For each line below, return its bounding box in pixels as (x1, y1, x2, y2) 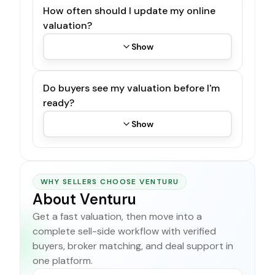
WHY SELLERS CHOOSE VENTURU (41, 176, 179, 187)
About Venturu (33, 189, 136, 209)
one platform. (33, 254, 93, 267)
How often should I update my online (43, 4, 215, 17)
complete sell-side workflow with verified (33, 224, 216, 238)
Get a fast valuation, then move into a (33, 209, 202, 223)
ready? (43, 96, 74, 109)
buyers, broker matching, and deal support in (33, 239, 233, 252)
